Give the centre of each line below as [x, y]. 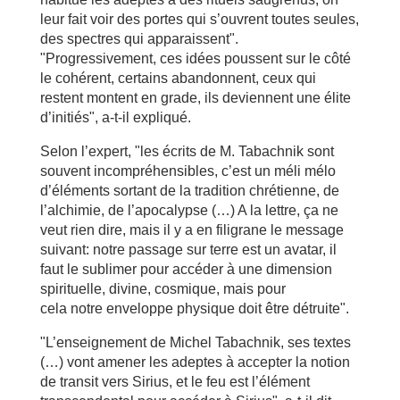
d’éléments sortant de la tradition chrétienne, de [189, 191]
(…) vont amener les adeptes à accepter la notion [195, 362]
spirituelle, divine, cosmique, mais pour [162, 289]
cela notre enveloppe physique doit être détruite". [194, 308]
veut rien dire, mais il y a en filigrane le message [192, 230]
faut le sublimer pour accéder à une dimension [186, 269]
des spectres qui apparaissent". [139, 39]
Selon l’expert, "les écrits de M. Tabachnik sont [187, 151]
